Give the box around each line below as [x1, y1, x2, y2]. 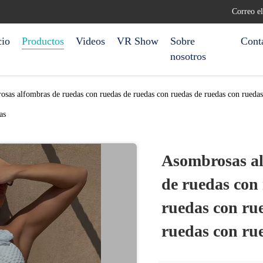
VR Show [117, 35, 159, 47]
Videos [76, 35, 105, 47]
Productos [22, 35, 64, 47]
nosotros [170, 50, 206, 62]
